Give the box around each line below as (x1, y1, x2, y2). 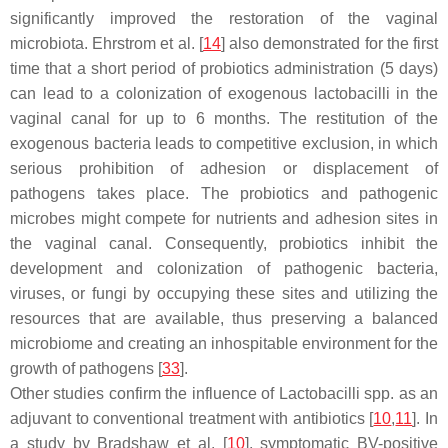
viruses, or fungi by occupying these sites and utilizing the (10, 284, 438, 302)
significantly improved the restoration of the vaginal (10, 9, 438, 27)
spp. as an (359, 384, 439, 402)
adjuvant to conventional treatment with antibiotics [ (10, 409, 374, 427)
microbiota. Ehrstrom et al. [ (10, 34, 203, 52)
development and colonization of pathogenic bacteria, (10, 259, 438, 277)
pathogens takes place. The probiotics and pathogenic (10, 184, 438, 202)
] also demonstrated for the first (220, 34, 439, 52)
